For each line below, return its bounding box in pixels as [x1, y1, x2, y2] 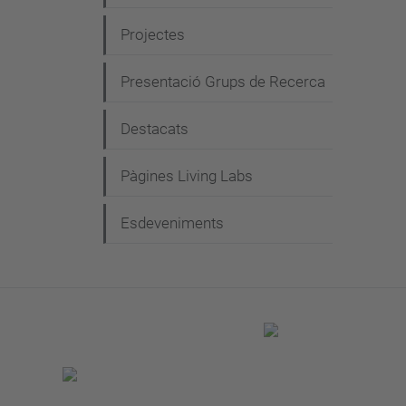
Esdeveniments [121, 214, 224, 232]
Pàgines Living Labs [121, 167, 253, 185]
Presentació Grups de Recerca [121, 72, 325, 91]
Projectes [121, 25, 185, 43]
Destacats [121, 120, 188, 138]
